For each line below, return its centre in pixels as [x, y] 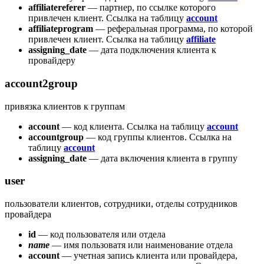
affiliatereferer [57, 8]
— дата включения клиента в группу [162, 158]
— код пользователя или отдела [101, 235]
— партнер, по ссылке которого [151, 8]
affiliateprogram [61, 29]
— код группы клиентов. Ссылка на [158, 137]
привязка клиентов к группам [65, 106]
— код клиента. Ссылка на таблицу [133, 126]
